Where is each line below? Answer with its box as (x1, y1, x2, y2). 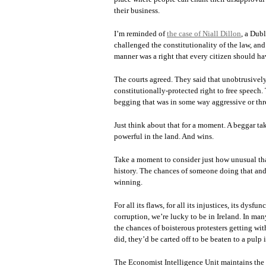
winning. (114, 178, 142, 186)
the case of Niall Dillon (167, 29, 241, 38)
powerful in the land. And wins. (114, 132, 214, 141)
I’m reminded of (114, 29, 167, 38)
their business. (114, 6, 160, 15)
